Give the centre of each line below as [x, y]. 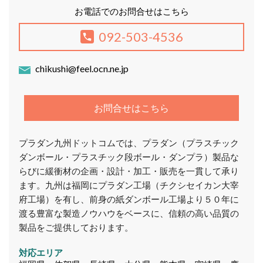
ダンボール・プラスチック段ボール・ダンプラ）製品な [129, 157]
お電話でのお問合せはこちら [131, 11]
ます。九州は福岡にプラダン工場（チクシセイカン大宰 [129, 185]
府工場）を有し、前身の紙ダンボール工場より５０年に [129, 199]
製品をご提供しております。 [76, 227]
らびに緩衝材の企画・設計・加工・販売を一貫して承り [129, 171]
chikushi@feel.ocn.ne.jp [82, 69]
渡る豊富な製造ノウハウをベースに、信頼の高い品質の [129, 213]
